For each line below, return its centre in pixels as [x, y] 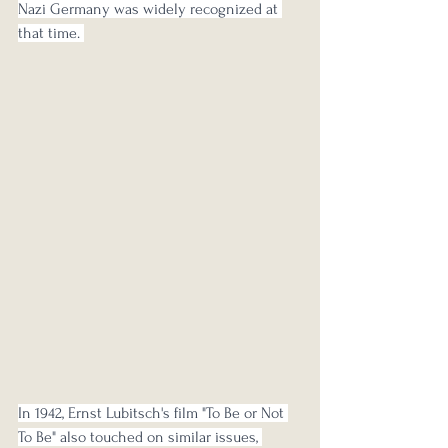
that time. [51, 32]
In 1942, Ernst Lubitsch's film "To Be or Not [153, 412]
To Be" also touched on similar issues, [140, 436]
